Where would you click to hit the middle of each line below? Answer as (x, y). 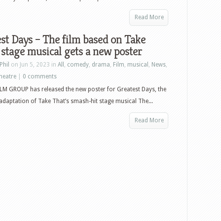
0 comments (40, 76)
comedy (78, 65)
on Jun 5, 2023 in (34, 65)
